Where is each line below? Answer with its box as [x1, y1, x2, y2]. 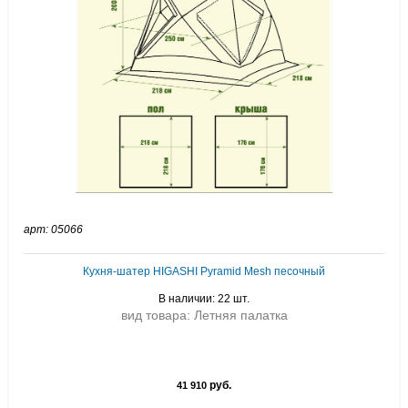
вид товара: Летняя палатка [120, 308, 288, 322]
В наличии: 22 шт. [158, 292, 250, 305]
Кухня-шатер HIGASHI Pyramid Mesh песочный [83, 265, 325, 278]
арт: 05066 [24, 223, 83, 236]
